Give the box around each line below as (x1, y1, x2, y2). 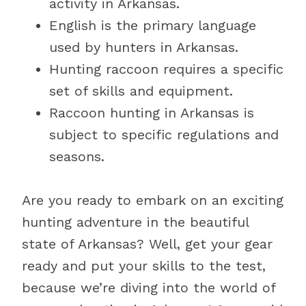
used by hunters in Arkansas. (49, 39, 238, 55)
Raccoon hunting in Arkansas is (49, 105, 254, 121)
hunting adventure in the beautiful (22, 214, 249, 230)
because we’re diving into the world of (22, 279, 275, 296)
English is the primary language (49, 17, 256, 33)
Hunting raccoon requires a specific (49, 61, 283, 77)
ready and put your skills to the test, (22, 258, 266, 274)
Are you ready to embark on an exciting (22, 192, 283, 208)
